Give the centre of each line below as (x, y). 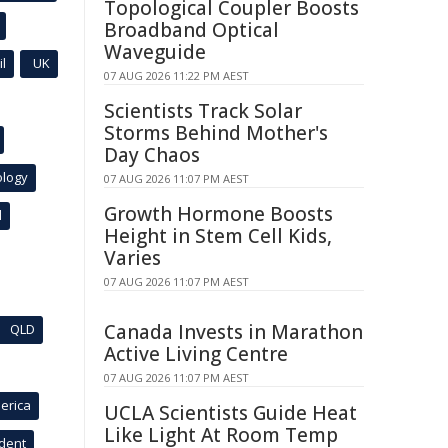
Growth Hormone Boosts (218, 214)
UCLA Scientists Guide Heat (230, 413)
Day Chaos (152, 155)
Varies (132, 258)
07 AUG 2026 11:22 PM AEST (176, 75)
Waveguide (155, 52)
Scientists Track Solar (203, 111)
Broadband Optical (191, 30)
